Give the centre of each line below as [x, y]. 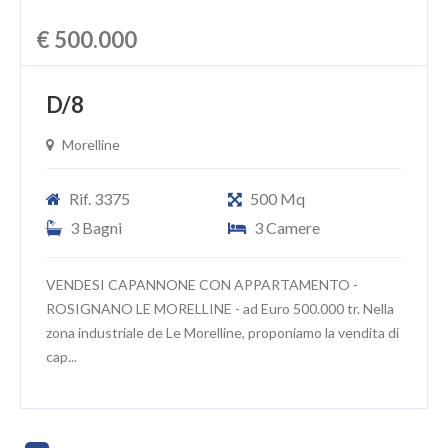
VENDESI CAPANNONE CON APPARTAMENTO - [202, 284]
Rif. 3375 [99, 198]
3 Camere [286, 227]
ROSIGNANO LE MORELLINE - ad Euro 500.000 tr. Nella [220, 308]
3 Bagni [96, 227]
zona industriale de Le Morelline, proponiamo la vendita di [222, 332]
